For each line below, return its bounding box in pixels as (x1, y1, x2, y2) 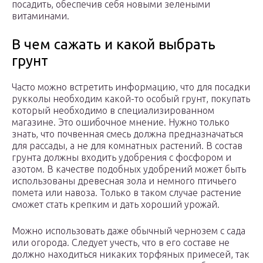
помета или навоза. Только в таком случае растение (12, 187, 241, 198)
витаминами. (12, 11, 69, 22)
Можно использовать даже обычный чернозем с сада (12, 225, 245, 237)
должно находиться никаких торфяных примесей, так (12, 249, 249, 260)
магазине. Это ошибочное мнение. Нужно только (12, 117, 230, 128)
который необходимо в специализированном (12, 105, 214, 116)
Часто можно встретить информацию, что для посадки (12, 82, 250, 93)
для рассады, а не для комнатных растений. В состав (12, 140, 242, 151)
